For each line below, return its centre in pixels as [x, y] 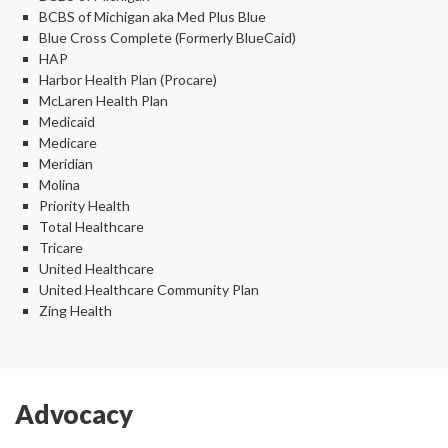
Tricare [61, 247]
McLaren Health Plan [103, 100]
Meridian [66, 163]
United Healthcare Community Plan [149, 289]
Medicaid [67, 121]
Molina [59, 184]
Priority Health [84, 205]
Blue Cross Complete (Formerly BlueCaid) [167, 37]
